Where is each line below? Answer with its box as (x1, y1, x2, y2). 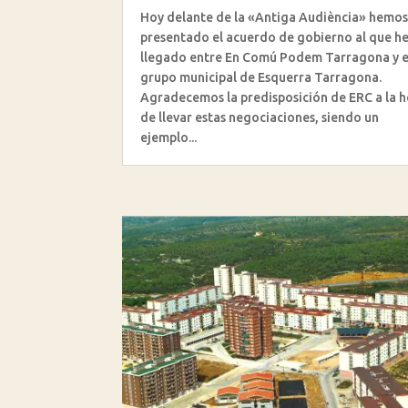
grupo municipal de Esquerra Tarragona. (140, 70, 382, 86)
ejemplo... (140, 130, 198, 146)
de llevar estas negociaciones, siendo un (140, 110, 380, 126)
